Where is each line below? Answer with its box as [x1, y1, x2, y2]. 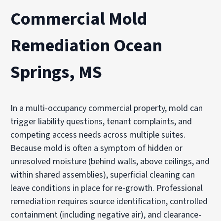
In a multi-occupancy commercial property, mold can [10, 102, 203, 114]
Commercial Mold [10, 6, 147, 32]
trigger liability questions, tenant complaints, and [10, 115, 192, 128]
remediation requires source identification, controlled [10, 195, 208, 208]
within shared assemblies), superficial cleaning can [10, 168, 195, 181]
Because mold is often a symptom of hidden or [10, 142, 183, 154]
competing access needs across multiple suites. [10, 128, 186, 141]
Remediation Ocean [10, 33, 163, 58]
